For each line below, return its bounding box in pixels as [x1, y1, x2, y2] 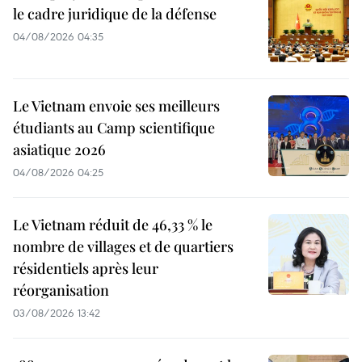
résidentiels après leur [13, 258, 158, 278]
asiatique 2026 [13, 139, 106, 159]
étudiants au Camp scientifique [13, 117, 215, 137]
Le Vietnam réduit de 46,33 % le [13, 214, 213, 234]
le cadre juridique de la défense [13, 3, 217, 23]
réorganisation [13, 280, 109, 300]
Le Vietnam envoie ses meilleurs [13, 95, 220, 116]
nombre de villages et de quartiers [13, 236, 234, 256]
